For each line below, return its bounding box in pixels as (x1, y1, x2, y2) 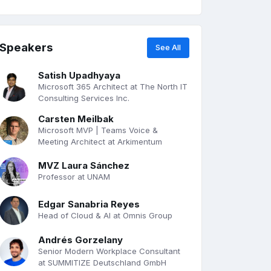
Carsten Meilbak (38, 113, 114, 125)
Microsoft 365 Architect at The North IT (38, 81, 188, 91)
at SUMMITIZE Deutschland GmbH (38, 257, 166, 267)
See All (155, 42, 181, 53)
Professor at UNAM (38, 172, 110, 182)
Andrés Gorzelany (38, 233, 123, 246)
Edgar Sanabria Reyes (38, 198, 140, 211)
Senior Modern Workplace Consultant (38, 246, 180, 256)
